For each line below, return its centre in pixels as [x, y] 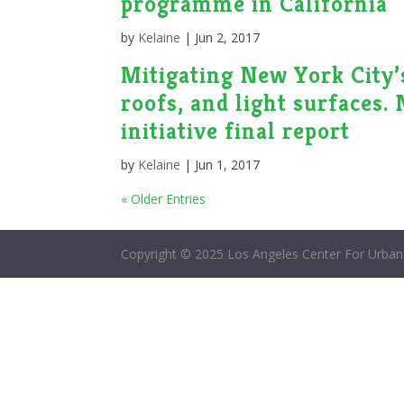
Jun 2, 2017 [228, 37]
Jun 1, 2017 [228, 165]
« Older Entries [164, 199]
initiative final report [236, 131]
